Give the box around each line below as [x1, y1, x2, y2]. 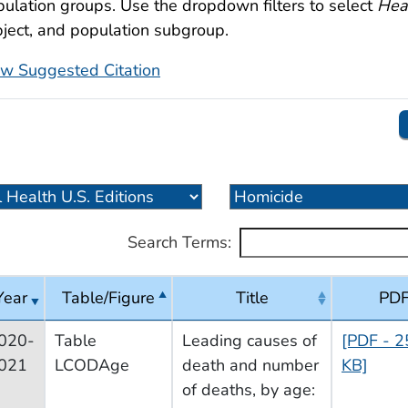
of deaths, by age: [182, 378, 315, 401]
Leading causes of [182, 329, 317, 352]
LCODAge [55, 353, 129, 376]
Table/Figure [62, 286, 155, 309]
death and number [182, 353, 319, 376]
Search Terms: [127, 231, 231, 254]
